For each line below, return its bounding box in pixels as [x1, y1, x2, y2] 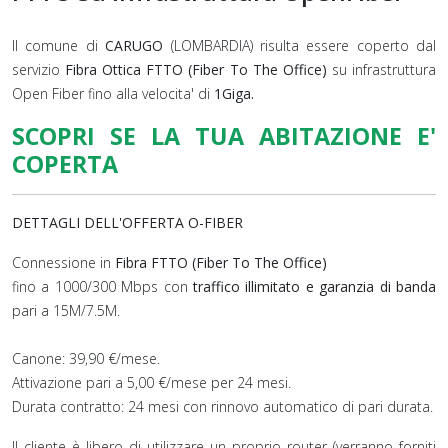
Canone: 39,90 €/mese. [12, 349, 160, 368]
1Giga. [214, 84, 254, 103]
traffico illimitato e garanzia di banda [187, 277, 437, 296]
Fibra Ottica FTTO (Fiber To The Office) [65, 60, 327, 79]
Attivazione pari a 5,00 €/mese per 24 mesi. [12, 373, 291, 392]
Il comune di [12, 36, 106, 55]
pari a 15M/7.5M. [12, 301, 120, 320]
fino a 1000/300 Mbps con [12, 277, 188, 296]
